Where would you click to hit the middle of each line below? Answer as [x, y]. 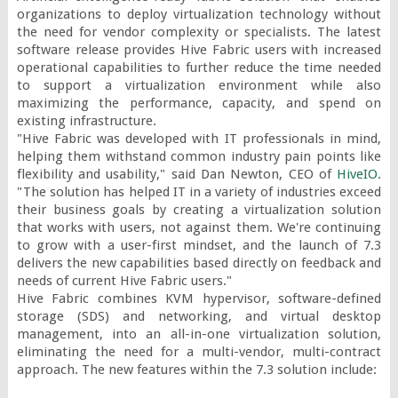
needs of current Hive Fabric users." [124, 280]
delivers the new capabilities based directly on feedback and [199, 263]
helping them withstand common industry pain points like [199, 156]
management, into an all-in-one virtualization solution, [199, 334]
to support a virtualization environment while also [199, 85]
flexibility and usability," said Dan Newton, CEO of [177, 174]
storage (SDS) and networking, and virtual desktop [199, 316]
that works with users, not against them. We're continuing [199, 227]
